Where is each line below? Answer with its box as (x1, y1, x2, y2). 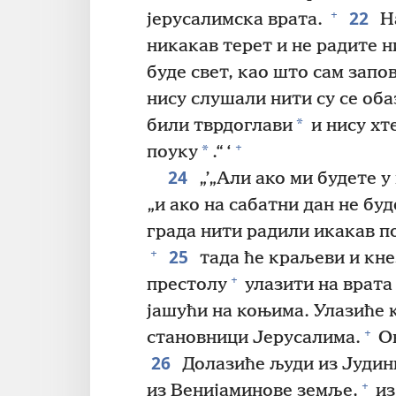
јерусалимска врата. (147, 10, 327, 31)
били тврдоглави (147, 116, 293, 137)
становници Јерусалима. (147, 328, 361, 349)
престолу (147, 275, 227, 296)
